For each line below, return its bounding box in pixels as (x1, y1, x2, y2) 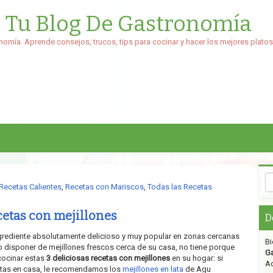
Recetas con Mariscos (65, 182, 144, 191)
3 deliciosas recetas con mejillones (44, 253, 172, 263)
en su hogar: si (171, 253, 223, 263)
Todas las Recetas (147, 182, 212, 191)
